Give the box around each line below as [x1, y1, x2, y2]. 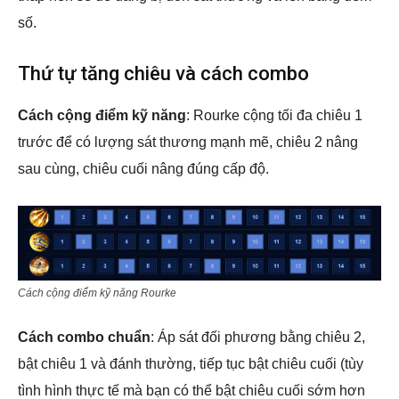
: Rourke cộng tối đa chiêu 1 [186, 107, 362, 123]
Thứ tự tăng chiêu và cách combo [18, 61, 309, 85]
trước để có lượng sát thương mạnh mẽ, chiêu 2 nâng [18, 134, 358, 150]
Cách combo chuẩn [18, 329, 151, 345]
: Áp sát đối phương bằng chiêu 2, [151, 329, 365, 345]
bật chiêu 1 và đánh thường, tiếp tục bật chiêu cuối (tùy [18, 355, 363, 371]
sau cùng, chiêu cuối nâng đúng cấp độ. [18, 160, 269, 176]
